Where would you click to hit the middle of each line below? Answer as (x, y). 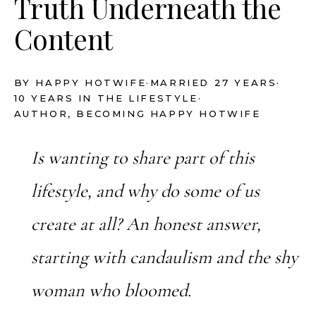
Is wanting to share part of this (142, 158)
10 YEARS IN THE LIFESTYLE (106, 98)
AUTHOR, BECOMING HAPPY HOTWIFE (137, 114)
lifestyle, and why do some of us (145, 192)
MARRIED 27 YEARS (213, 83)
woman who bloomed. (111, 291)
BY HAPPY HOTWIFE (80, 83)
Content (63, 38)
